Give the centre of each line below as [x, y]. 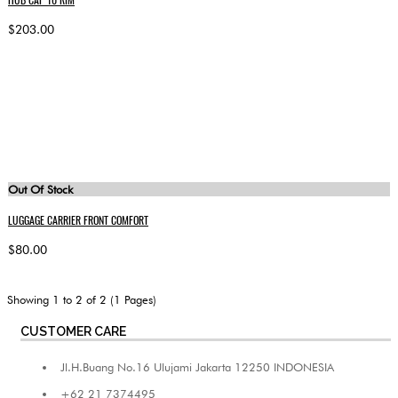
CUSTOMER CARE [73, 331]
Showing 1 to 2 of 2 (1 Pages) [82, 299]
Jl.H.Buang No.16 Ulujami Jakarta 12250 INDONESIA [197, 366]
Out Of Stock [40, 190]
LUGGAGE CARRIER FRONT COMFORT [78, 219]
